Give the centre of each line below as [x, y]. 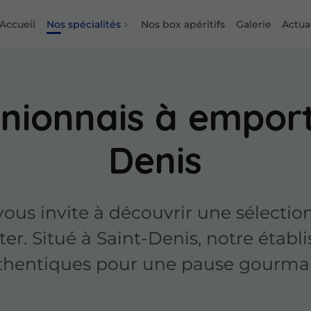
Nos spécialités [83, 24]
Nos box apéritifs [183, 24]
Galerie [253, 24]
